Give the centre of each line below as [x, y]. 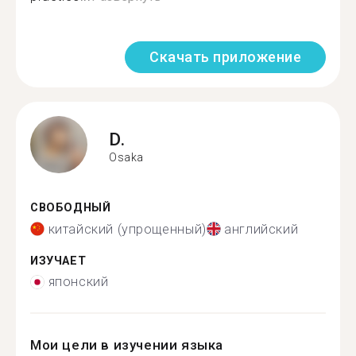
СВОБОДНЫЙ [71, 208]
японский [78, 282]
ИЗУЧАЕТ [58, 261]
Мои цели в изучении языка [127, 345]
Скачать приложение [225, 57]
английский [261, 229]
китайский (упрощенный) [127, 229]
